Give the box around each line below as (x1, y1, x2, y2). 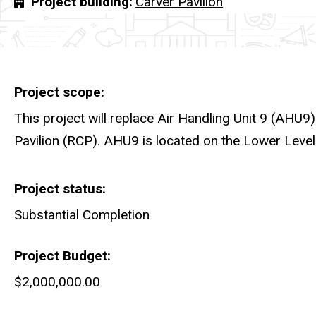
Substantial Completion (14, 207, 150, 224)
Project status (14, 180, 102, 197)
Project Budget (14, 247, 107, 264)
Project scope (14, 84, 101, 101)
